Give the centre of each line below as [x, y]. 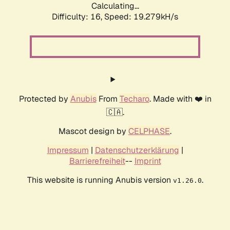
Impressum [68, 150]
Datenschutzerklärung [137, 150]
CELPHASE [149, 131]
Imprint [148, 161]
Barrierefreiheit [97, 161]
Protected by [44, 99]
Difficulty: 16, [78, 17]
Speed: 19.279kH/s [141, 17]
